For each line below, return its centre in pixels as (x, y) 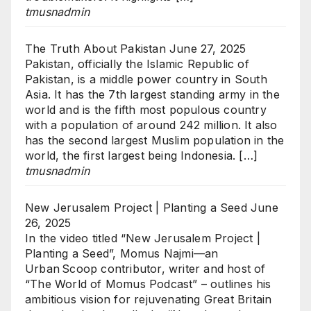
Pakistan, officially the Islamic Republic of (137, 64)
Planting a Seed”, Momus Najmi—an (122, 253)
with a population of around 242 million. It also (151, 125)
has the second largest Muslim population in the (155, 140)
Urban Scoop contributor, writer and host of (145, 268)
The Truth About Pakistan (95, 48)
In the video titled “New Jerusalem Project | (143, 238)
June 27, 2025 (208, 48)
